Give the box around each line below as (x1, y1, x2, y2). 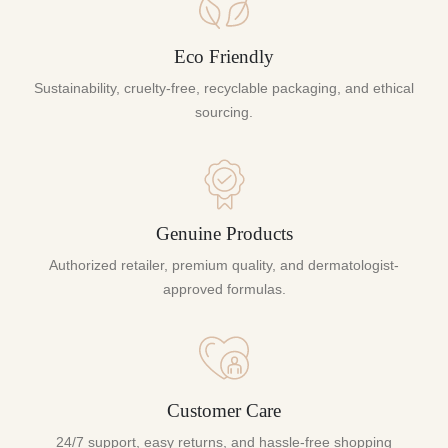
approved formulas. (162, 280, 286, 297)
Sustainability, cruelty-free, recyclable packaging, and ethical (34, 79, 414, 96)
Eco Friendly (174, 45, 274, 67)
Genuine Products (155, 222, 293, 244)
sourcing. (195, 103, 253, 120)
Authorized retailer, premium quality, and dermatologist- (49, 256, 399, 273)
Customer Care (167, 399, 281, 421)
